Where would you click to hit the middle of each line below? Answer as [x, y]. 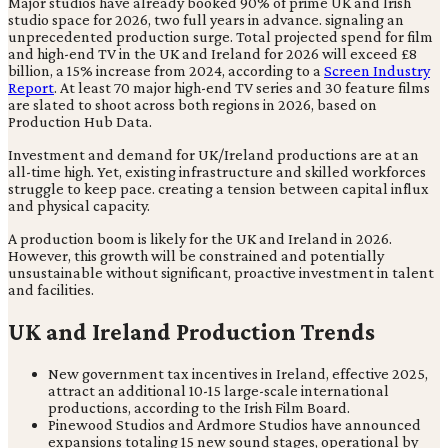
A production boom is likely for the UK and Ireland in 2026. [200, 238]
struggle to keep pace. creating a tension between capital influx [218, 188]
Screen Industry [377, 70]
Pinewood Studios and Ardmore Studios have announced [234, 424]
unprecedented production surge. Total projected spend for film [220, 36]
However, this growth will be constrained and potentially [196, 255]
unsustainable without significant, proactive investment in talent [221, 272]
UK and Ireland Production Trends [191, 331]
